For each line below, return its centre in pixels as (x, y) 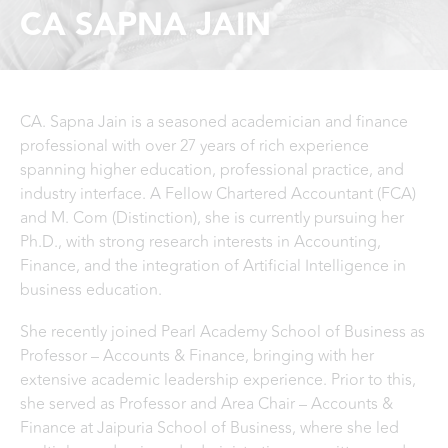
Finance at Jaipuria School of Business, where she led (209, 428)
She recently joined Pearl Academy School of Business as (222, 332)
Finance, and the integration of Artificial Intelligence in (213, 266)
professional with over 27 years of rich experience (194, 146)
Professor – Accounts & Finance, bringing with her (197, 356)
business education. (93, 290)
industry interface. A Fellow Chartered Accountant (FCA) (218, 194)
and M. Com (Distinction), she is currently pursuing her (212, 218)
